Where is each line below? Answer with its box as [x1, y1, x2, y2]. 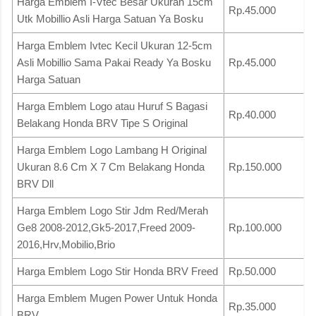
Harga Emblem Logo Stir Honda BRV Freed [17, 265, 218, 278]
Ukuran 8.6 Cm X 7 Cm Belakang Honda [17, 161, 205, 174]
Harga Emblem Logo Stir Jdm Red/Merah [17, 205, 208, 217]
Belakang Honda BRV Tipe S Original [17, 117, 188, 130]
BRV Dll [17, 178, 54, 190]
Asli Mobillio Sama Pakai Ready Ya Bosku [17, 56, 211, 69]
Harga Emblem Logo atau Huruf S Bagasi [17, 100, 207, 113]
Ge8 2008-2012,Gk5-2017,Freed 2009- [17, 221, 195, 234]
